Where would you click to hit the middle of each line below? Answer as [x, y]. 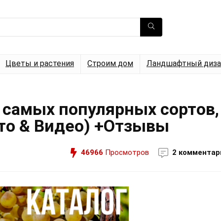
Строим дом [110, 63]
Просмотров [126, 152]
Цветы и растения [40, 63]
